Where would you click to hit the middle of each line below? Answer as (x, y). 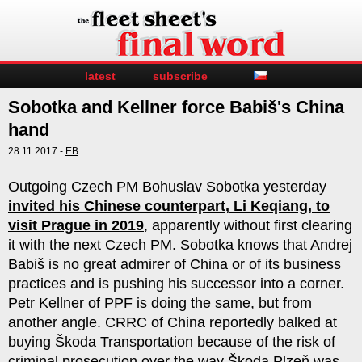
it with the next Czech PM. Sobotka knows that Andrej (180, 245)
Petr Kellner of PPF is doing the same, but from (160, 303)
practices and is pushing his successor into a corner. (176, 284)
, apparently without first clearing (248, 225)
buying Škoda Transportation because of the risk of (172, 342)
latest (100, 76)
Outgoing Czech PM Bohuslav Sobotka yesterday (167, 187)
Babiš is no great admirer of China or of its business (175, 264)
